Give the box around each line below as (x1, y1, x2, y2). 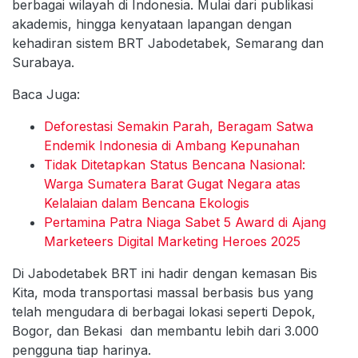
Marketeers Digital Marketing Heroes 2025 (44, 233, 300, 249)
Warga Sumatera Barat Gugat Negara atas (44, 175, 300, 192)
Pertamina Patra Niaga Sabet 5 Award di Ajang (44, 213, 326, 230)
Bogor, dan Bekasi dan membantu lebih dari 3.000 (12, 322, 319, 339)
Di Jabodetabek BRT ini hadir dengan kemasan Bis (12, 265, 317, 281)
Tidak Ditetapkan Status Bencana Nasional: (44, 156, 305, 173)
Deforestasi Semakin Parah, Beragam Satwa (44, 117, 313, 134)
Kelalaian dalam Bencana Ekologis (44, 194, 249, 211)
